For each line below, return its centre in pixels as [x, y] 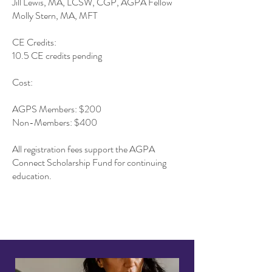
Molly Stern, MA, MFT [55, 15]
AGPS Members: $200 [57, 109]
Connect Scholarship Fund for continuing [89, 162]
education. [32, 176]
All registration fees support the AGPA [83, 149]
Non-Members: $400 [55, 122]
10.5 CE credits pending [57, 56]
